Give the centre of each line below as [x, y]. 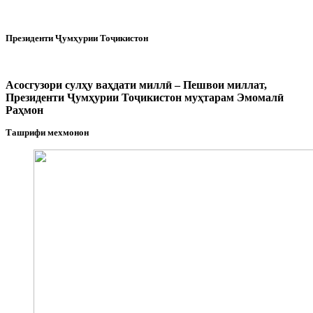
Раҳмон [24, 110]
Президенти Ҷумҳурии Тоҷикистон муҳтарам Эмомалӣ [145, 97]
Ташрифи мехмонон [47, 132]
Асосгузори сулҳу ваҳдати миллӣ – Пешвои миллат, [136, 85]
